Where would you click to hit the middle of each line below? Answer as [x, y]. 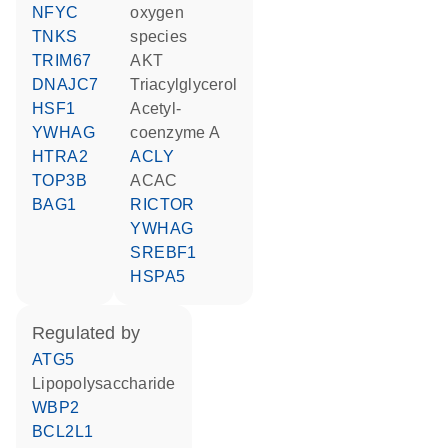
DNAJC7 [71, 84]
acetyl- [136, 108]
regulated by [92, 333]
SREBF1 [169, 252]
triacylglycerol [188, 84]
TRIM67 [67, 60]
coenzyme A [175, 132]
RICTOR [168, 204]
